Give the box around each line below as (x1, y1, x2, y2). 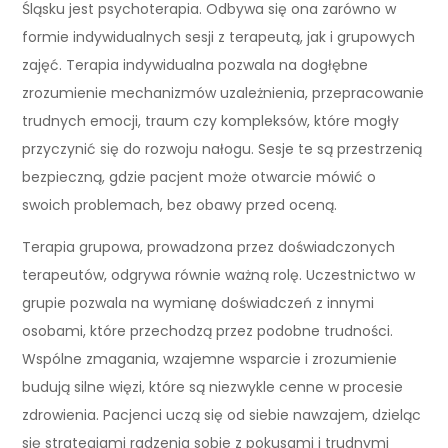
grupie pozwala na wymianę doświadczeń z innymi (22, 292, 375, 313)
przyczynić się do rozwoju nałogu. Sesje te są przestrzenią (22, 138, 423, 159)
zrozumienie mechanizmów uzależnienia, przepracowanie (22, 82, 425, 103)
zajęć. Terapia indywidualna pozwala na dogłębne (22, 54, 369, 75)
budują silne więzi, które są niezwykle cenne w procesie (22, 376, 404, 397)
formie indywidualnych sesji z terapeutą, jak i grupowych (22, 26, 416, 47)
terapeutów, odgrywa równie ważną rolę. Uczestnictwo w (22, 264, 416, 285)
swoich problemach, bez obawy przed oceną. (22, 194, 338, 215)
